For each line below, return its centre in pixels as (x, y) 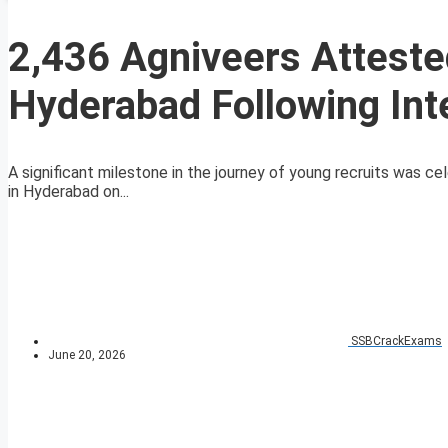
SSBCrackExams (396, 341)
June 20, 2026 (87, 355)
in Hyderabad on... (68, 192)
